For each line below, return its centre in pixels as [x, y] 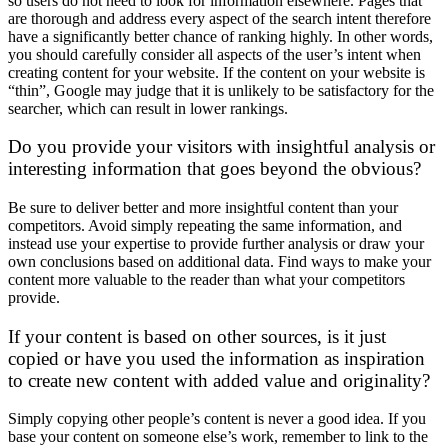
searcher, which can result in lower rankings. [148, 108]
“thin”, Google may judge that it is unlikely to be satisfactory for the [221, 90]
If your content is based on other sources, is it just [197, 336]
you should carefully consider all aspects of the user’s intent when [214, 54]
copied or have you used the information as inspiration [216, 358]
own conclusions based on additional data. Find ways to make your [219, 261]
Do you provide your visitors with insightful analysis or [221, 147]
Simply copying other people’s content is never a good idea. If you [217, 419]
